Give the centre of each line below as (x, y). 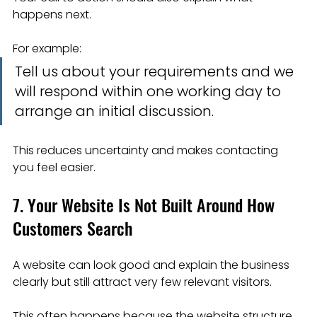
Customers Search (73, 228)
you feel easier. (54, 168)
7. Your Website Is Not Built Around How (146, 205)
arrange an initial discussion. (114, 111)
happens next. (52, 15)
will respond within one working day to (150, 92)
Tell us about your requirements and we (156, 72)
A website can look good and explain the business (152, 265)
